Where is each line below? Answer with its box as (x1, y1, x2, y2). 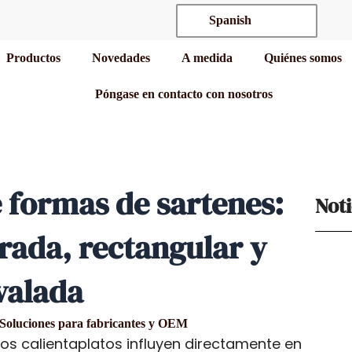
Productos (6, 51, 61, 65)
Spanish (205, 13, 251, 27)
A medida (181, 51, 233, 65)
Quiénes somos (264, 51, 343, 65)
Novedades (92, 51, 151, 65)
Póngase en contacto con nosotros (94, 87, 273, 101)
